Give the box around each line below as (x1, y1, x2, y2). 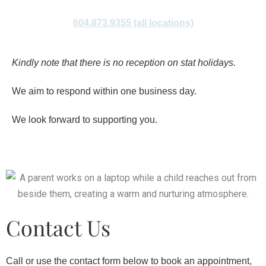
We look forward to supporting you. (12, 114, 157, 125)
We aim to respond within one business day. (12, 86, 197, 97)
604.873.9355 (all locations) (72, 17, 194, 28)
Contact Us (6, 213, 110, 242)
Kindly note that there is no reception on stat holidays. (12, 58, 236, 68)
